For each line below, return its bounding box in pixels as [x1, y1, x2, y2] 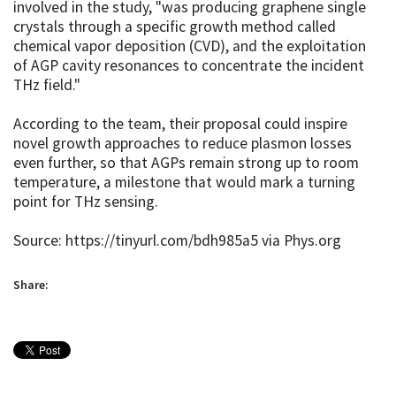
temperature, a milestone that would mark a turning [13, 171, 355, 192]
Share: [13, 276, 49, 293]
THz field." [13, 74, 80, 95]
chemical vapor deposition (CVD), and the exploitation [13, 35, 366, 56]
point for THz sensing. [13, 191, 158, 211]
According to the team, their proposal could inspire [13, 113, 347, 133]
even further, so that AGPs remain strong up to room [13, 152, 359, 172]
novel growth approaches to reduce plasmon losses [13, 133, 352, 153]
